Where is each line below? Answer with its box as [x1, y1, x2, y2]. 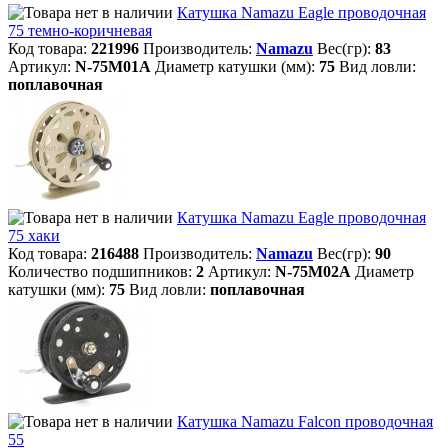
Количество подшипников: [8, 263, 196, 280]
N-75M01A [75, 58, 151, 75]
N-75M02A [275, 263, 351, 280]
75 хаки [8, 227, 60, 244]
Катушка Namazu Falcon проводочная [177, 413, 433, 430]
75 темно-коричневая [8, 22, 152, 39]
